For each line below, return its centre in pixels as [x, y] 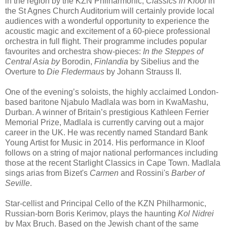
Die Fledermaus [75, 71]
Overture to [26, 71]
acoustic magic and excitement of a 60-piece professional [108, 31]
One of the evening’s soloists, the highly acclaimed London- [112, 92]
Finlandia [111, 61]
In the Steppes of [173, 51]
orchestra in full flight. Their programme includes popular [106, 41]
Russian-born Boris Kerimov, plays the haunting [91, 213]
